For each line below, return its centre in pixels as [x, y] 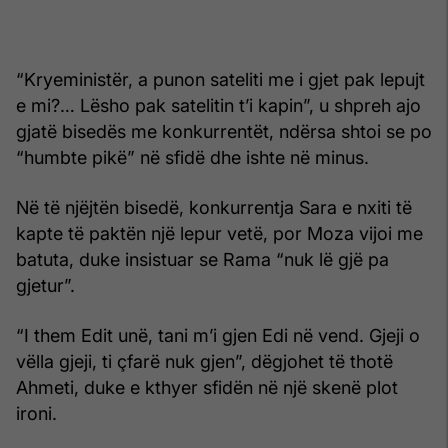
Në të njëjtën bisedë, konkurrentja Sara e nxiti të [214, 207]
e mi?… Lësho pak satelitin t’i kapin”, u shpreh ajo [218, 105]
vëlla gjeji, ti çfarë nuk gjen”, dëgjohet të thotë [204, 361]
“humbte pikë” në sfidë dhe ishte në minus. [192, 157]
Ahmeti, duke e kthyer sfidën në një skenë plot [207, 387]
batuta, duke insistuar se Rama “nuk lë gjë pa [202, 259]
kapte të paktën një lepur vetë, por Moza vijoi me [219, 233]
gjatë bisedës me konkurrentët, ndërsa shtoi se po [224, 131]
